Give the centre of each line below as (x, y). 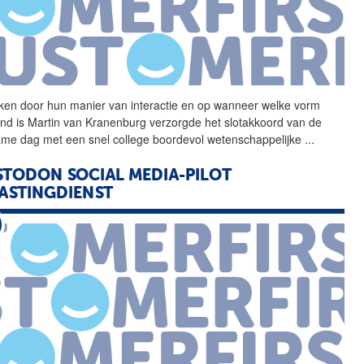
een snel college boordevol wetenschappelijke (184, 139)
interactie (155, 104)
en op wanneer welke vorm (249, 104)
